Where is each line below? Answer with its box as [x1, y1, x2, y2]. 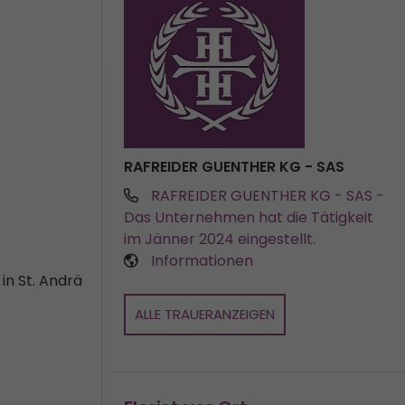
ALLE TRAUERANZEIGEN [135, 305, 275, 324]
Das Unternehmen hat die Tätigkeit [124, 207, 373, 228]
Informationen [151, 250, 253, 271]
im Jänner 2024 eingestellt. [124, 229, 316, 250]
